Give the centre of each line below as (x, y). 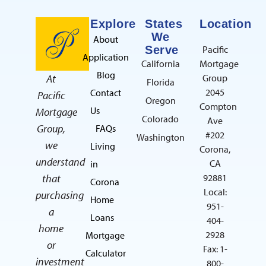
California (160, 63)
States (164, 23)
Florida (160, 82)
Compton (218, 106)
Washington (160, 137)
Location (225, 23)
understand (60, 161)
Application (106, 57)
